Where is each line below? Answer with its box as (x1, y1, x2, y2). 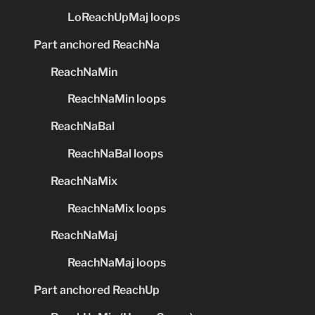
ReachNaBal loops (67, 147, 163, 161)
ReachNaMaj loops (67, 256, 166, 270)
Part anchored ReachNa (34, 37, 160, 51)
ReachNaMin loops (67, 92, 166, 106)
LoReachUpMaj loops (67, 11, 180, 25)
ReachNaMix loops (67, 201, 166, 215)
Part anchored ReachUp (34, 283, 160, 297)
